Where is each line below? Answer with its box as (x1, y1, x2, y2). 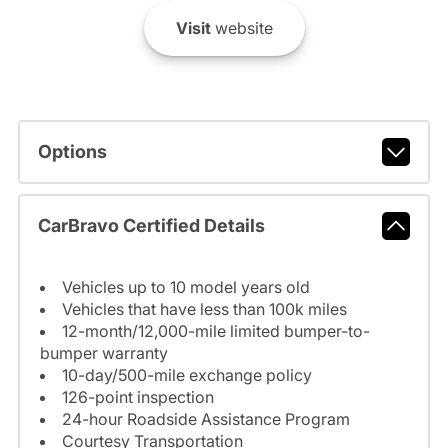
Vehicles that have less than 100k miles (61, 298, 347, 319)
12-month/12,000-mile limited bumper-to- (61, 320, 370, 341)
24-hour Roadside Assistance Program (61, 408, 350, 429)
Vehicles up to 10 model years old (61, 276, 310, 297)
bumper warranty (39, 342, 168, 363)
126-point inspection (61, 386, 214, 407)
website (210, 17, 273, 38)
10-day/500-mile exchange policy (61, 364, 312, 385)
